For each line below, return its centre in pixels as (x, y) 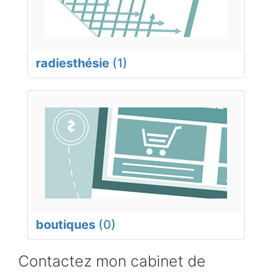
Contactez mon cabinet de (112, 261)
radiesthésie (73, 63)
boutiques (66, 224)
